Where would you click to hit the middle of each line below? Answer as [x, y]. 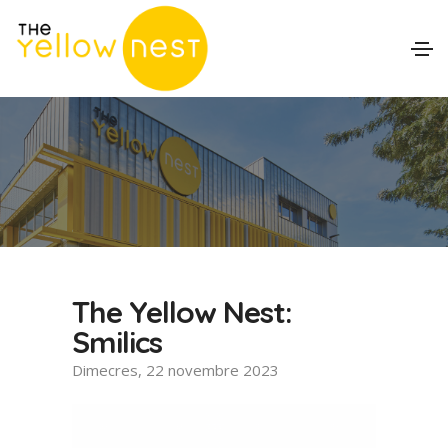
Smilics [116, 341]
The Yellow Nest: [181, 311]
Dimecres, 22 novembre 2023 [175, 369]
